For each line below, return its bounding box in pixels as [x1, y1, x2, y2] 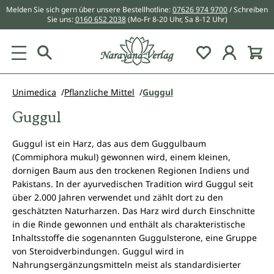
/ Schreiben [228, 4, 268, 15]
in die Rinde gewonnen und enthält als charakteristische [12, 218, 245, 230]
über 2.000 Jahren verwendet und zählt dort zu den [12, 191, 223, 203]
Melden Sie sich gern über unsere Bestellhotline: [6, 4, 172, 15]
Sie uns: [46, 14, 75, 24]
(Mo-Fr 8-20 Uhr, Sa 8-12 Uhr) [127, 14, 228, 24]
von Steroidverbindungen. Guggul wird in [12, 245, 184, 257]
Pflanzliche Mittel [64, 86, 135, 98]
